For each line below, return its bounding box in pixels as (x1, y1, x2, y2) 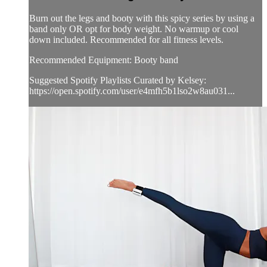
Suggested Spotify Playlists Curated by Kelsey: (29, 75, 206, 86)
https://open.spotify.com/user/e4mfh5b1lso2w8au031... (29, 86, 235, 97)
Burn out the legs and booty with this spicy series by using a (29, 13, 254, 24)
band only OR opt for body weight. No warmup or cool (29, 24, 238, 35)
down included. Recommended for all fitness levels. (29, 35, 223, 45)
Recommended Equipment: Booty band (29, 55, 178, 66)
